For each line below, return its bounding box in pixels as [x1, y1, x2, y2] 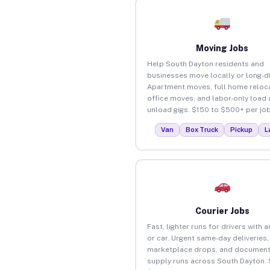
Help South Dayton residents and [146, 59, 264, 68]
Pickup [230, 125, 253, 133]
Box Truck [186, 125, 219, 133]
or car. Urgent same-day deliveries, [146, 233, 269, 242]
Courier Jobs [195, 206, 250, 216]
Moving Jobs [196, 43, 249, 53]
